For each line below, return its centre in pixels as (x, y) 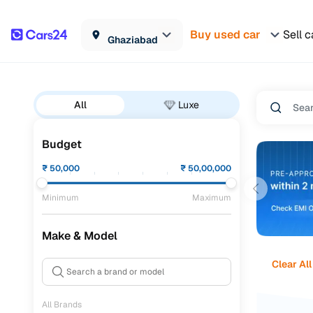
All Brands (62, 305)
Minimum (60, 198)
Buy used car (225, 34)
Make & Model (80, 236)
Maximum (212, 198)
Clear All (291, 264)
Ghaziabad (133, 39)
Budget (62, 144)
